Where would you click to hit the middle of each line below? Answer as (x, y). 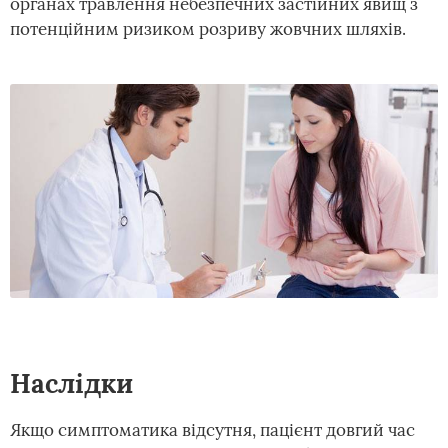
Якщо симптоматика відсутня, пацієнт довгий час (212, 430)
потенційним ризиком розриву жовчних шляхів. (208, 29)
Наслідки (71, 383)
